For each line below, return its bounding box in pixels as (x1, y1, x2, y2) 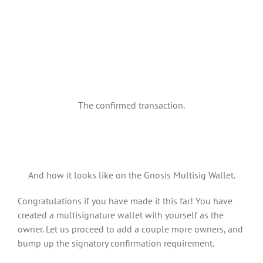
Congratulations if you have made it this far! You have (18, 194, 232, 207)
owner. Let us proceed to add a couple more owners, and (18, 222, 243, 235)
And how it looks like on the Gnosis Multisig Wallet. (28, 168, 235, 181)
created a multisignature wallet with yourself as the (18, 208, 224, 221)
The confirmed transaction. (78, 99, 185, 111)
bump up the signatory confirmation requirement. (18, 237, 214, 249)
